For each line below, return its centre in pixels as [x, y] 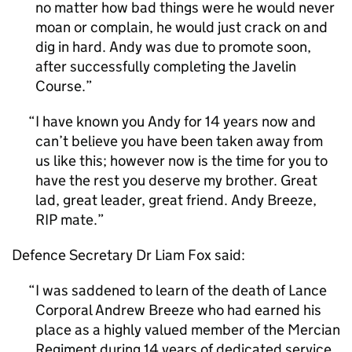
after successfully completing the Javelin [166, 66]
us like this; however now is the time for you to [181, 161]
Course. [60, 86]
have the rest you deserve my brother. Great [176, 180]
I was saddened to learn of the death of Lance [181, 290]
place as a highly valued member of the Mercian [188, 330]
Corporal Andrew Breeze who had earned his [178, 310]
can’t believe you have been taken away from [179, 141]
